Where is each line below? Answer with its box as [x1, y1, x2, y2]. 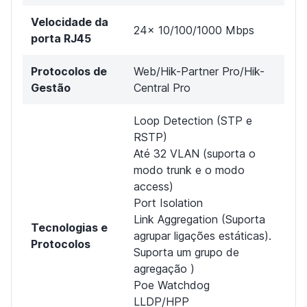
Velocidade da [31, 14, 108, 29]
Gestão [31, 80, 71, 95]
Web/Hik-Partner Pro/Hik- [134, 64, 265, 78]
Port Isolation [134, 195, 203, 210]
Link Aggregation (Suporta [134, 212, 265, 226]
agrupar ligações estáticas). [134, 228, 271, 243]
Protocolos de [31, 64, 107, 78]
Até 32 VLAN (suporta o [134, 146, 256, 160]
